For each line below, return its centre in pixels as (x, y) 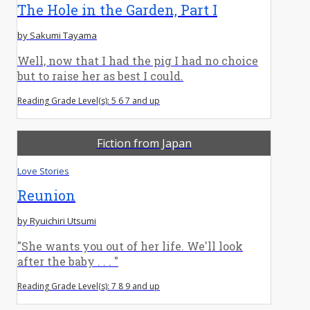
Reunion (46, 195)
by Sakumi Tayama (57, 35)
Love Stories (43, 171)
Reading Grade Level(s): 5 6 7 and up (89, 100)
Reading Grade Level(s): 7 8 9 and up (89, 286)
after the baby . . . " (68, 261)
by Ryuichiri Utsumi (57, 220)
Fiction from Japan (144, 143)
